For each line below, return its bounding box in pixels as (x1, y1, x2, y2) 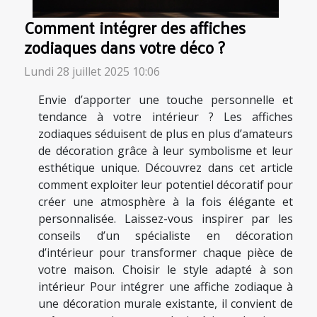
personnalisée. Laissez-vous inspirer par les (38, 211, 293, 227)
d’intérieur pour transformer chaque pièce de (38, 245, 293, 261)
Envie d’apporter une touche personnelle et (38, 92, 293, 108)
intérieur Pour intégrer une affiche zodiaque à (38, 279, 293, 295)
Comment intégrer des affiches (24, 12, 246, 43)
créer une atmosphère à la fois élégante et (38, 194, 293, 210)
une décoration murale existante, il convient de (38, 296, 293, 312)
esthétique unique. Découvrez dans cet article (38, 160, 293, 176)
